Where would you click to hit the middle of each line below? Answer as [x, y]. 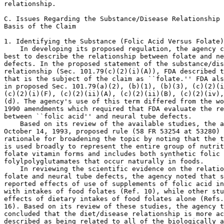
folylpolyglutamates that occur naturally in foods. [104, 161]
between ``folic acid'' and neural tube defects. [98, 116]
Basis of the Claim [40, 26]
